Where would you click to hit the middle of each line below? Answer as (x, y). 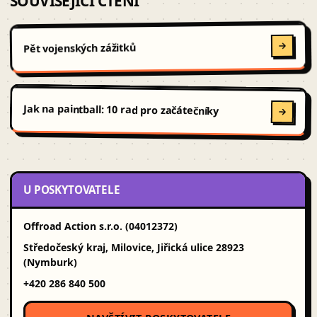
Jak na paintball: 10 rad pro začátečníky (121, 110)
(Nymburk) (50, 263)
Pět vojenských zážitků (79, 48)
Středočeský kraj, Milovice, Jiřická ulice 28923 (134, 248)
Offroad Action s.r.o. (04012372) (100, 226)
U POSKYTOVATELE (72, 190)
